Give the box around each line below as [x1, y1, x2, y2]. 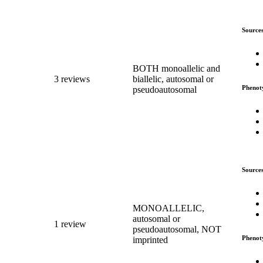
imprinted [133, 234, 168, 245]
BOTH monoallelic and [133, 63, 220, 73]
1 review [54, 218, 86, 229]
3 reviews [54, 73, 90, 84]
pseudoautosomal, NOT [133, 224, 221, 234]
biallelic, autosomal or [133, 73, 214, 84]
